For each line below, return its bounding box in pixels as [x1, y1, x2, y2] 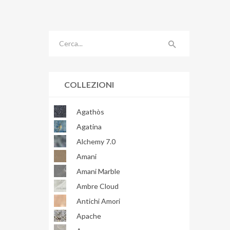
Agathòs [76, 107, 104, 116]
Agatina [76, 122, 102, 131]
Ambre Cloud [76, 181, 119, 190]
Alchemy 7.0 [76, 137, 116, 146]
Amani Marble [76, 166, 120, 176]
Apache [76, 211, 101, 220]
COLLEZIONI [64, 79, 114, 89]
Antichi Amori [76, 196, 120, 205]
